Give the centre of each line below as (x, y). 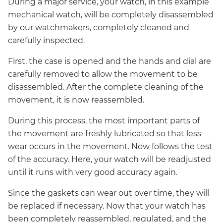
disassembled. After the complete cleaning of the (106, 87)
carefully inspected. (46, 40)
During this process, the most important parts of (104, 120)
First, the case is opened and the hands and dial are (110, 61)
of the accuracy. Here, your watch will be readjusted (110, 159)
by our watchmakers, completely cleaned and (99, 27)
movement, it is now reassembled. (76, 100)
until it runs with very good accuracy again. (93, 172)
